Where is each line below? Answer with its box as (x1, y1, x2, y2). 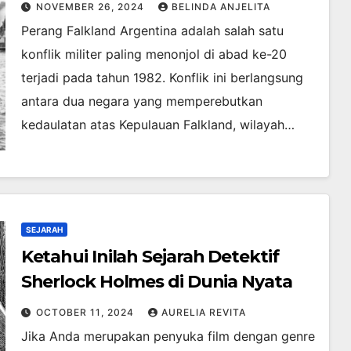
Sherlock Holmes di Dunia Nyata (20, 271, 292, 293)
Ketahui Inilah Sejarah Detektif (20, 246, 279, 268)
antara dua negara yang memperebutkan (20, 93, 262, 110)
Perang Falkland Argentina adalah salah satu (20, 23, 284, 39)
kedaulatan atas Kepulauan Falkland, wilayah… (20, 117, 295, 133)
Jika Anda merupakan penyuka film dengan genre (20, 328, 315, 345)
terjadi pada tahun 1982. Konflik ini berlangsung (20, 70, 303, 86)
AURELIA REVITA (161, 306, 246, 319)
